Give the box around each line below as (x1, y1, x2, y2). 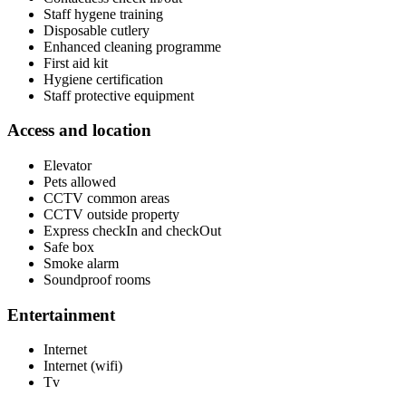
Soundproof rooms (43, 272, 150, 288)
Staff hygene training (43, 5, 163, 22)
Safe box (43, 239, 94, 256)
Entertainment (7, 304, 115, 324)
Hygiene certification (43, 71, 163, 87)
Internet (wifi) (43, 358, 122, 374)
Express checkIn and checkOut (43, 223, 221, 239)
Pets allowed (43, 174, 116, 190)
